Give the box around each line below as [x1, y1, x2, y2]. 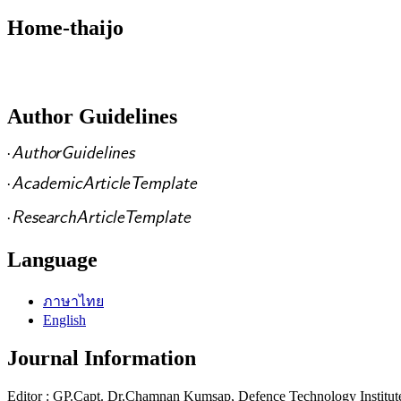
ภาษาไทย [43, 294, 104, 310]
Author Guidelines [7, 104, 177, 128]
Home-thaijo [7, 15, 124, 39]
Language [7, 248, 98, 272]
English [43, 312, 86, 328]
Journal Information [7, 346, 196, 371]
